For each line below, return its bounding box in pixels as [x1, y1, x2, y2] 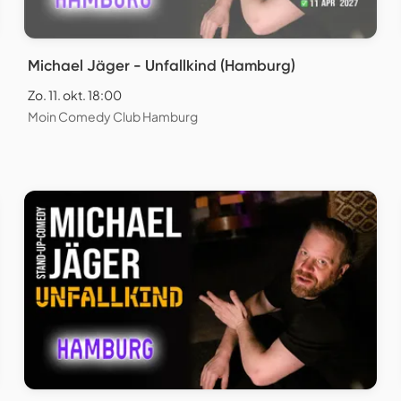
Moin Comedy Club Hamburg [28, 108, 198, 125]
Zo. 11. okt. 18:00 [28, 87, 122, 104]
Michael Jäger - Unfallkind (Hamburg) [28, 56, 295, 75]
